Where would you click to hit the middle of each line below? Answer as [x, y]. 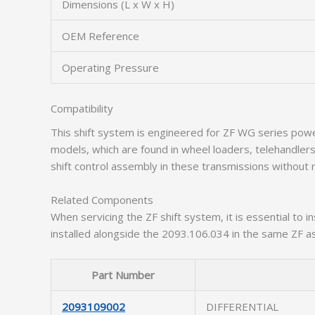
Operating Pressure [110, 67]
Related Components [102, 200]
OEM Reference [101, 36]
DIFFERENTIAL [242, 307]
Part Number [123, 275]
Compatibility [82, 108]
